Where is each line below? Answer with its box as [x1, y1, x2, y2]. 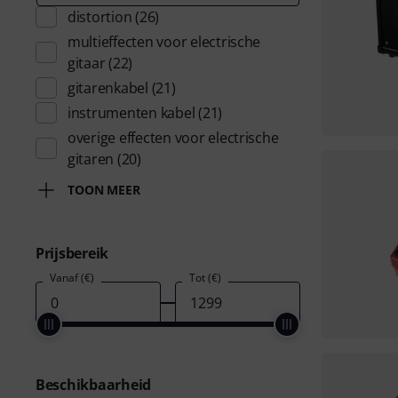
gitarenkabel [68, 78, 148, 98]
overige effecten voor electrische [68, 128, 279, 147]
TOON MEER [68, 181, 141, 198]
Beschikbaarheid [36, 375, 152, 394]
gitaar [68, 53, 106, 73]
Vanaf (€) [50, 270, 94, 285]
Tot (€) [188, 270, 221, 285]
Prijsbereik [36, 243, 109, 263]
